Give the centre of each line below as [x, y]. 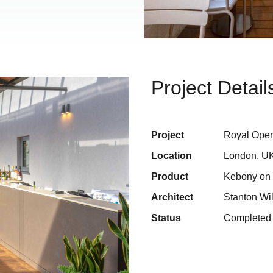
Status [166, 218]
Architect [172, 197]
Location [172, 156]
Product [170, 177]
